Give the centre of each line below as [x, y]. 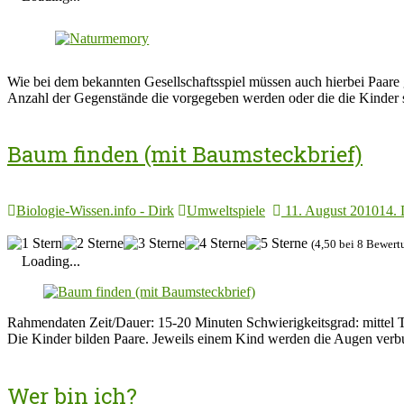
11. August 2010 [332, 211]
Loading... [51, 262]
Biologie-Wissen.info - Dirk [95, 211]
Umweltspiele [226, 211]
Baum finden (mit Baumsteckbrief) [185, 155]
